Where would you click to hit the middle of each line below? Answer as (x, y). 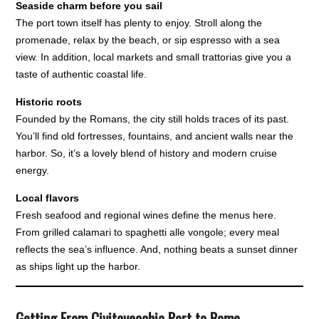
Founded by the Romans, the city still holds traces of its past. (153, 119)
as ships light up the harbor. (78, 267)
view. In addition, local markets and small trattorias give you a (154, 57)
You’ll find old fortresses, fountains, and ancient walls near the (155, 136)
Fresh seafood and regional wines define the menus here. (146, 215)
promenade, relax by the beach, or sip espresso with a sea (148, 40)
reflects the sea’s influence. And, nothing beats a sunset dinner (157, 250)
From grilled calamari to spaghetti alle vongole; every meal (148, 232)
